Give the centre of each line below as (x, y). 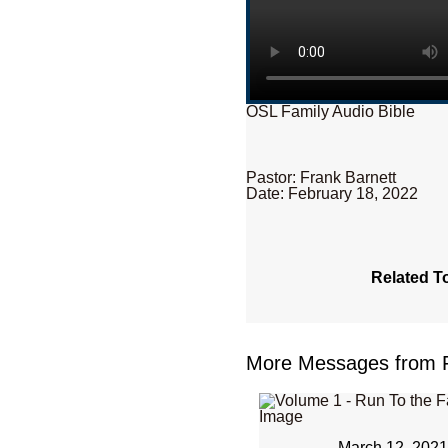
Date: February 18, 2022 (332, 194)
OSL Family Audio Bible (331, 112)
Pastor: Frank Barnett (321, 178)
